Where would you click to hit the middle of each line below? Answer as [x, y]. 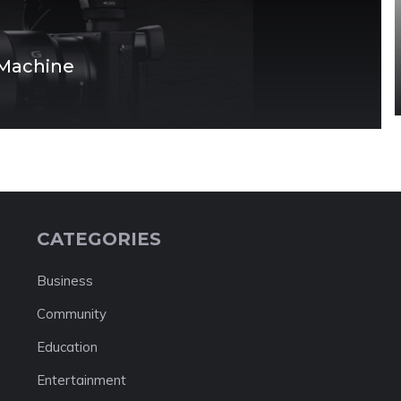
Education [67, 346]
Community [71, 313]
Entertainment [81, 380]
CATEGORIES [98, 239]
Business [64, 280]
